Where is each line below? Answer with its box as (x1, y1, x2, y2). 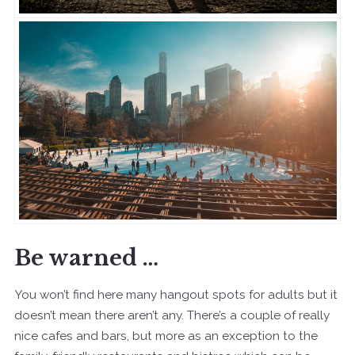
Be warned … (14, 244, 158, 271)
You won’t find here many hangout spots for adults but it (14, 287, 338, 302)
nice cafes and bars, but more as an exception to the (14, 328, 318, 343)
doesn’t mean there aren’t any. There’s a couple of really (14, 307, 330, 323)
